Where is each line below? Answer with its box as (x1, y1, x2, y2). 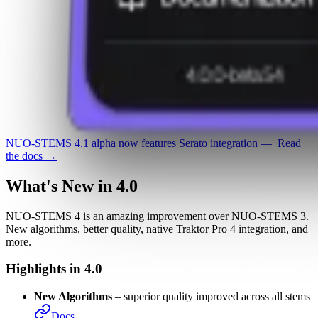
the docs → (6, 197, 57, 210)
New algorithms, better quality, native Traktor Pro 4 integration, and (6, 270, 308, 283)
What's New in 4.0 (6, 224, 138, 243)
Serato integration (179, 185, 258, 197)
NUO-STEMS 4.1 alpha (6, 185, 116, 197)
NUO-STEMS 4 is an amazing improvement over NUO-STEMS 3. (6, 258, 309, 270)
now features (116, 185, 179, 197)
